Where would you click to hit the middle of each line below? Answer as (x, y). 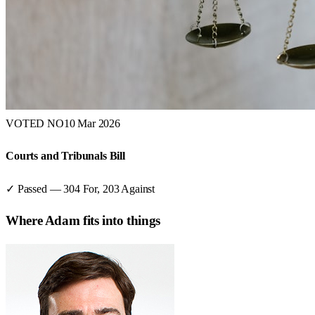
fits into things (120, 221)
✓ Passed (26, 188)
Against (138, 188)
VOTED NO (35, 124)
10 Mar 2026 (92, 124)
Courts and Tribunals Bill (65, 156)
